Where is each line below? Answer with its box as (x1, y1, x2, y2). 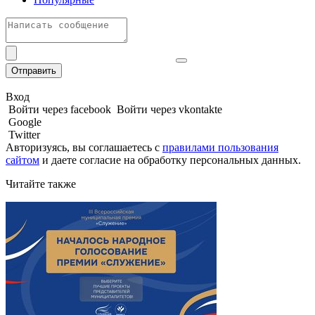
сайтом (6, 153, 39, 166)
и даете (39, 153, 79, 166)
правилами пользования (162, 141, 278, 153)
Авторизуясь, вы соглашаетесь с (6, 141, 162, 153)
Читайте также (6, 177, 76, 190)
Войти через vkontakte (117, 103, 222, 115)
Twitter (8, 128, 40, 141)
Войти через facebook (8, 103, 111, 115)
